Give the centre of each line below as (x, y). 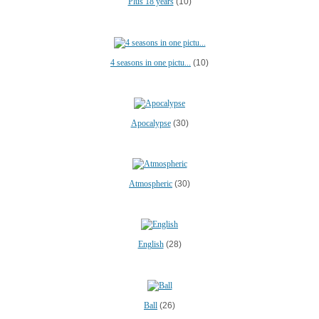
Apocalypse (151, 123)
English (151, 245)
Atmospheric (151, 184)
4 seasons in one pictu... (151, 62)
